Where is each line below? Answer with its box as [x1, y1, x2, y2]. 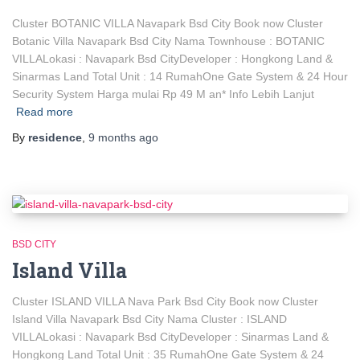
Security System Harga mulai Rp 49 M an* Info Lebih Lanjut [12, 87, 314, 100]
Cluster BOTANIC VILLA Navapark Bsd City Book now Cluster [12, 16, 323, 30]
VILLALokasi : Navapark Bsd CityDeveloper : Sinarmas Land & [12, 330, 329, 344]
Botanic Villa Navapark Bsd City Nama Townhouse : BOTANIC [12, 34, 325, 47]
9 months [88, 130, 136, 144]
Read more [16, 104, 73, 118]
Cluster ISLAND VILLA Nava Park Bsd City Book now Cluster [12, 295, 318, 309]
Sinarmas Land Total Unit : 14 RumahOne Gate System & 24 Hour [12, 69, 348, 83]
